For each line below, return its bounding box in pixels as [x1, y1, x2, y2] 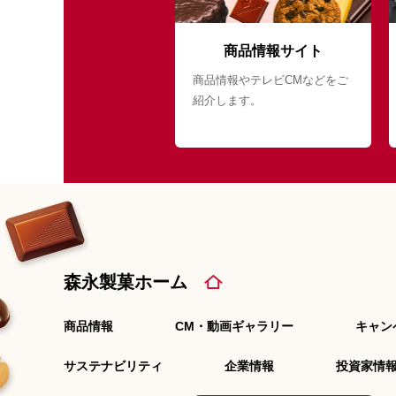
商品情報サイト [224, 43, 323, 58]
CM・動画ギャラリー [175, 319, 293, 333]
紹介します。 [193, 94, 262, 107]
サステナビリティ [64, 359, 163, 373]
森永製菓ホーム [64, 272, 187, 292]
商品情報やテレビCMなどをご [193, 73, 348, 87]
